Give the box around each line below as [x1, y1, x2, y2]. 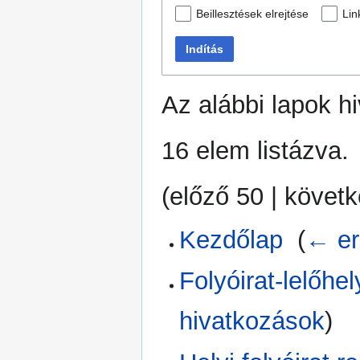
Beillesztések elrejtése [196, 6, 309, 20]
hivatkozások [179, 307, 325, 336]
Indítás [186, 42, 223, 55]
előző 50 [170, 182, 264, 211]
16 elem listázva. [162, 136, 349, 165]
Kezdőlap [179, 225, 284, 254]
